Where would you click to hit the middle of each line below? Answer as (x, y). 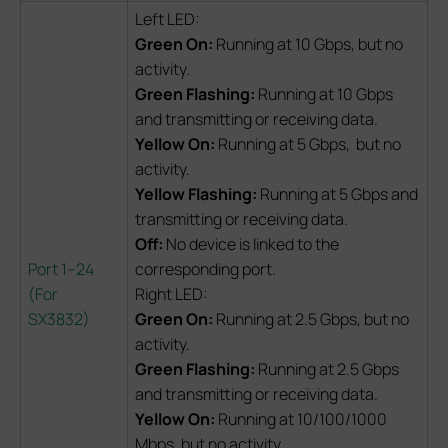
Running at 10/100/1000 (302, 418)
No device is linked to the (252, 243)
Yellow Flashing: (197, 193)
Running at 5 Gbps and (339, 193)
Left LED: (167, 18)
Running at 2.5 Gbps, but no (312, 318)
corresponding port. (205, 268)
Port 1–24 (61, 268)
